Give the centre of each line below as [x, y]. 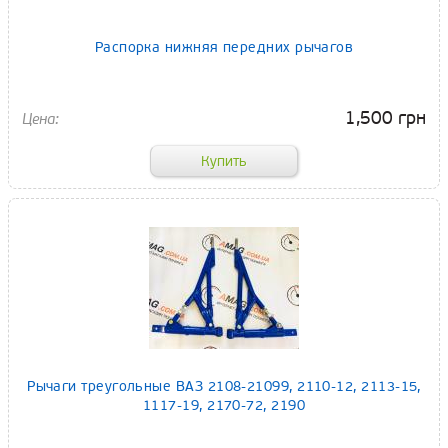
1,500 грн [385, 118]
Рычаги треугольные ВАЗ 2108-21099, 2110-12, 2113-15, [224, 386]
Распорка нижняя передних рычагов [224, 48]
